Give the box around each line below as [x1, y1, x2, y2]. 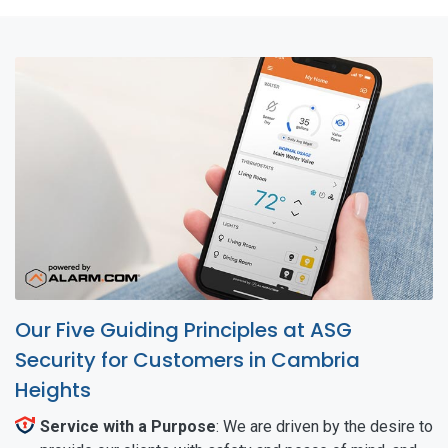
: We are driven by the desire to [216, 416, 433, 436]
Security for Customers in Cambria [15, 345, 360, 374]
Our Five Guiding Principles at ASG [15, 315, 352, 344]
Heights [15, 375, 91, 404]
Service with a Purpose [40, 416, 216, 436]
